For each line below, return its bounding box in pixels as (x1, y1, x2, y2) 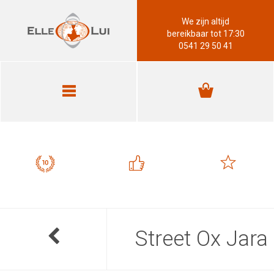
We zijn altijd (182, 17, 229, 26)
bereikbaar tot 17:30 (166, 29, 245, 39)
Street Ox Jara (135, 226, 268, 251)
